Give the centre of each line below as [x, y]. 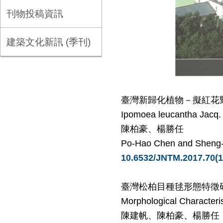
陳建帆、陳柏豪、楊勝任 [170, 215]
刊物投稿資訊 [35, 13]
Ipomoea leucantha [160, 114]
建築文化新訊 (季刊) [49, 42]
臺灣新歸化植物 [152, 100]
